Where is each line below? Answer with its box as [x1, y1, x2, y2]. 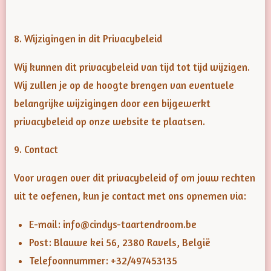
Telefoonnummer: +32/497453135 [29, 254, 177, 267]
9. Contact [14, 143, 58, 156]
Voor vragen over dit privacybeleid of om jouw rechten [14, 172, 255, 184]
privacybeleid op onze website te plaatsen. [14, 115, 205, 128]
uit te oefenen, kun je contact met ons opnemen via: [14, 190, 246, 203]
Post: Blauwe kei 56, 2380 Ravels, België [29, 236, 211, 249]
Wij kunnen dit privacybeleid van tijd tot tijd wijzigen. [14, 60, 250, 73]
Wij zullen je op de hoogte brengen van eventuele [14, 79, 234, 91]
